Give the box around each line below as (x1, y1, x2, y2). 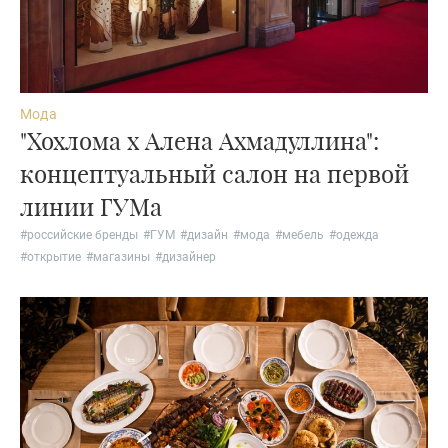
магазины (93, 250, 150, 265)
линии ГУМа (20, 190, 162, 223)
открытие (27, 250, 81, 265)
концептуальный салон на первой (20, 157, 409, 190)
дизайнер (162, 250, 216, 265)
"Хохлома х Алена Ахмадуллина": (20, 124, 379, 157)
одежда (336, 228, 379, 243)
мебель (282, 228, 324, 243)
